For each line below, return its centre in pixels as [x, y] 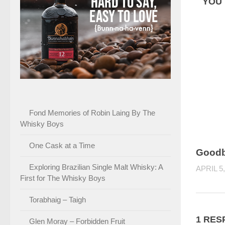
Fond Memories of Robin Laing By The [92, 113]
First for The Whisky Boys [63, 178]
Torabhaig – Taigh [58, 199]
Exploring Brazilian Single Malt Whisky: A [96, 167]
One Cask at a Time [62, 145]
